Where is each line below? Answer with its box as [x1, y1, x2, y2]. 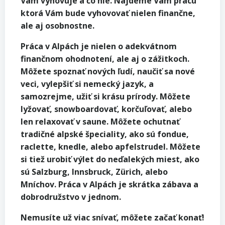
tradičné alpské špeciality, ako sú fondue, [21, 128, 189, 140]
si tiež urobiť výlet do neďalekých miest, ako [21, 153, 199, 165]
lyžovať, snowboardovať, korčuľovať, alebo [21, 103, 192, 115]
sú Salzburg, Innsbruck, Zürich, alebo [21, 166, 168, 177]
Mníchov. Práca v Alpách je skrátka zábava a [21, 178, 198, 190]
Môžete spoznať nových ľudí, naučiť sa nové [21, 65, 195, 77]
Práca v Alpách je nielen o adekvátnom [21, 40, 177, 52]
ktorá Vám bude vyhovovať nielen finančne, [21, 7, 195, 19]
